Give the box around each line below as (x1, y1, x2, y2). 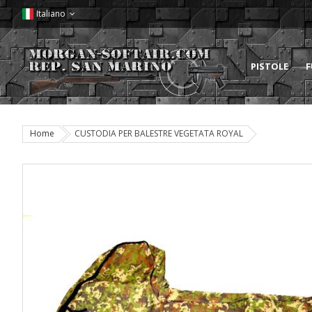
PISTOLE (250, 60, 288, 72)
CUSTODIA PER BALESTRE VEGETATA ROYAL (75, 127, 243, 139)
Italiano (36, 8, 65, 19)
